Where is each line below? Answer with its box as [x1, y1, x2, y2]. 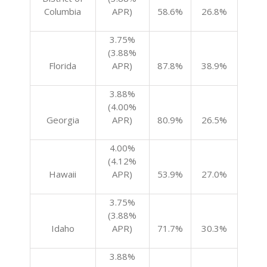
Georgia [46, 114, 79, 126]
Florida [49, 60, 76, 72]
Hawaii [49, 168, 76, 180]
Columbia [44, 5, 81, 17]
